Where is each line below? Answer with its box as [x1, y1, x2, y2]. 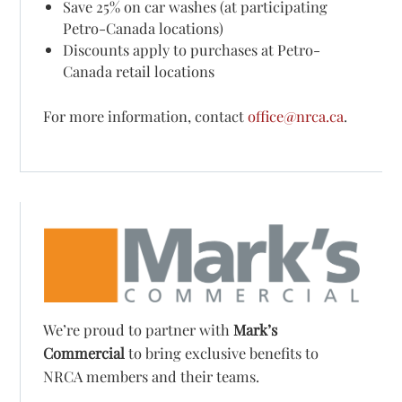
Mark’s [233, 319, 278, 339]
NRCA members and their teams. [43, 365, 260, 386]
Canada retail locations [62, 61, 214, 82]
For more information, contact [43, 105, 249, 126]
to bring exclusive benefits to [125, 342, 319, 363]
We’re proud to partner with [43, 319, 234, 339]
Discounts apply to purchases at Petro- [62, 39, 320, 60]
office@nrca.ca [248, 105, 345, 126]
